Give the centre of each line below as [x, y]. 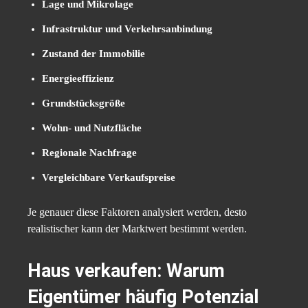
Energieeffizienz [78, 79]
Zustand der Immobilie [93, 54]
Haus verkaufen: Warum [126, 271]
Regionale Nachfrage [89, 153]
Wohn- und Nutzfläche [92, 128]
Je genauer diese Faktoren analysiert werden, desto [137, 212]
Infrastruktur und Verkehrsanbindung [127, 29]
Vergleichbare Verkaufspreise [109, 178]
